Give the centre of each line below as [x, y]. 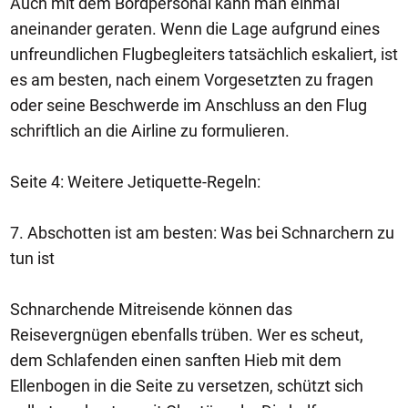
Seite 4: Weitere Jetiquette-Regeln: [135, 182]
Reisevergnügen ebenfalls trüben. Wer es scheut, [187, 335]
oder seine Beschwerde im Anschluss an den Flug [189, 105]
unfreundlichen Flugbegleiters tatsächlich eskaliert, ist [204, 54]
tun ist [34, 258]
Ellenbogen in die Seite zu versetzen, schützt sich [187, 386]
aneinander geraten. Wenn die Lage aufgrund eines [195, 29]
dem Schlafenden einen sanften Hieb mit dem [176, 360]
